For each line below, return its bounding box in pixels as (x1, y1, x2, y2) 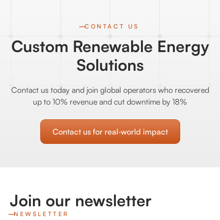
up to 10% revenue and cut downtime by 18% (33, 97, 187, 107)
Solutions (76, 55, 144, 75)
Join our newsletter (10, 191, 152, 211)
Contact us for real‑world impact (52, 127, 168, 137)
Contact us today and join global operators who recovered (11, 85, 209, 95)
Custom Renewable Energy (11, 36, 209, 56)
